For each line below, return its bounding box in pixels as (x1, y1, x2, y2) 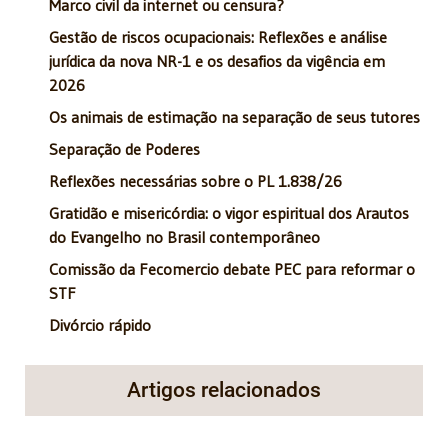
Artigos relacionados (127, 377, 321, 402)
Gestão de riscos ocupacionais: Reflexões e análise (49, 26, 387, 47)
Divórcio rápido (49, 314, 151, 335)
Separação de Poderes (49, 138, 200, 159)
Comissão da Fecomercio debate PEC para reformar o (49, 258, 415, 279)
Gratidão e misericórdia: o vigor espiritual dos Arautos (49, 202, 409, 223)
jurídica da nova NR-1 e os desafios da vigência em (49, 50, 385, 71)
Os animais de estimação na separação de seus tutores (49, 106, 420, 127)
